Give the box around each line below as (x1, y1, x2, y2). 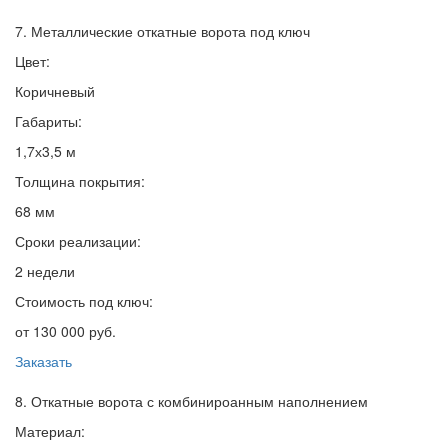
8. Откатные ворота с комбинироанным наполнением (15, 391, 368, 412)
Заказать (15, 351, 72, 372)
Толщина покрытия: (15, 171, 145, 192)
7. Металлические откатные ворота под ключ (15, 21, 310, 42)
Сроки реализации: (15, 231, 141, 252)
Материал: (15, 421, 85, 442)
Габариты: (15, 111, 82, 132)
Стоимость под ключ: (15, 291, 153, 312)
